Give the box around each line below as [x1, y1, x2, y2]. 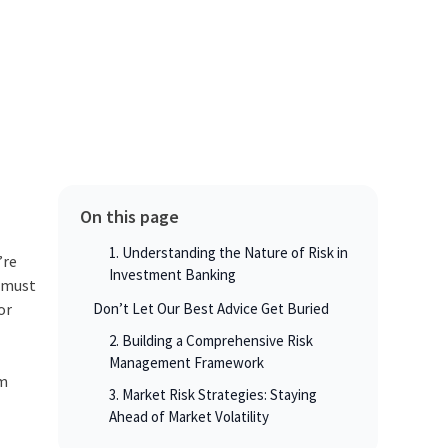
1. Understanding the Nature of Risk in [108, 243, 348, 263]
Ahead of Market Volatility [108, 407, 269, 427]
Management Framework [108, 353, 264, 373]
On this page [79, 205, 179, 229]
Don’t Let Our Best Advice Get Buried [92, 299, 329, 319]
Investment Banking [108, 265, 236, 285]
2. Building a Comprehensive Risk [108, 331, 313, 351]
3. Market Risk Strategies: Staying [108, 385, 317, 405]
